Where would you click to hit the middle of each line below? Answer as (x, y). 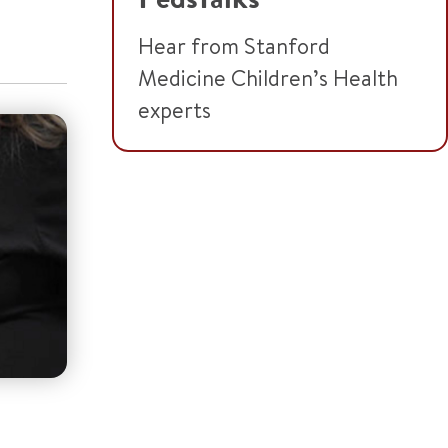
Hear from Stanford (234, 46)
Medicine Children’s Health (268, 78)
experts (174, 110)
